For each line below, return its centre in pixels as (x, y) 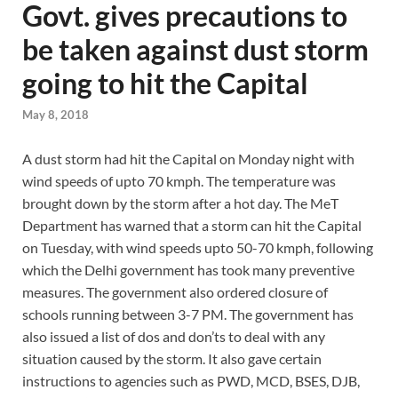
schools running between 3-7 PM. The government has (188, 314)
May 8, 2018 (56, 115)
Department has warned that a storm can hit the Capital (192, 226)
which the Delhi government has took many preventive (188, 270)
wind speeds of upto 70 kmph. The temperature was (179, 181)
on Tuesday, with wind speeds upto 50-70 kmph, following (198, 248)
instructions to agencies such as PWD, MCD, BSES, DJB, (191, 381)
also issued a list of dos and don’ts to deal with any (174, 337)
